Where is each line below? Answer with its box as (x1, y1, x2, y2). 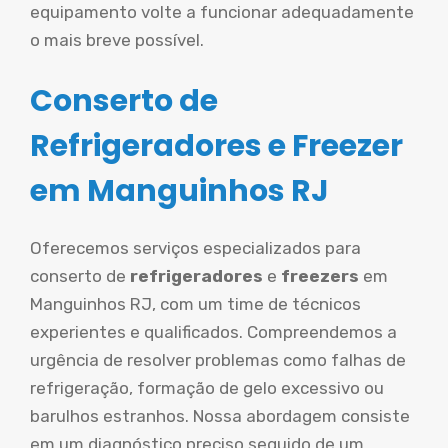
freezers (281, 266, 363, 286)
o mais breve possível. (30, 29, 204, 50)
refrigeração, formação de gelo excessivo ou (30, 378, 384, 398)
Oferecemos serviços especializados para (30, 238, 361, 258)
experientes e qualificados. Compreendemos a (30, 322, 397, 342)
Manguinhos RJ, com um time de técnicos (30, 294, 361, 314)
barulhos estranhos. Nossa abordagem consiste (30, 406, 410, 426)
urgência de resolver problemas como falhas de (30, 350, 406, 370)
